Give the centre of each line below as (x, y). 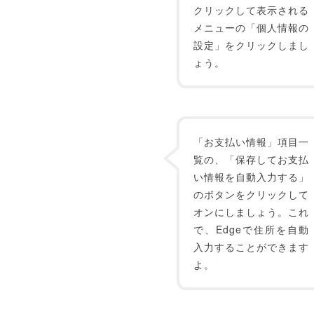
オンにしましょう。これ (251, 212)
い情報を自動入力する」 (251, 177)
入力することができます (251, 247)
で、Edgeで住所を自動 (251, 229)
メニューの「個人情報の (251, 27)
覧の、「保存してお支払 (251, 159)
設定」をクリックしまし (251, 45)
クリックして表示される (251, 10)
